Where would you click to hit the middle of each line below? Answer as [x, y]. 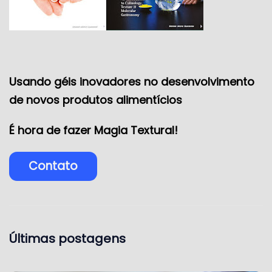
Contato [53, 166]
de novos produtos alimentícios [97, 100]
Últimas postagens [67, 238]
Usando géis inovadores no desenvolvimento [132, 81]
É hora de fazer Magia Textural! [93, 130]
